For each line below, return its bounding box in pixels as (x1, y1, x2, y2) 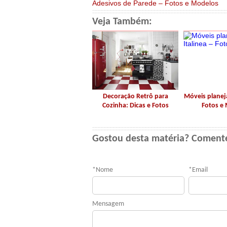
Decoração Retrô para (102, 93, 168, 100)
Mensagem (92, 200, 124, 208)
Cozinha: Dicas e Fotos (102, 102, 169, 109)
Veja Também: (92, 17, 152, 27)
